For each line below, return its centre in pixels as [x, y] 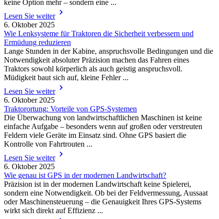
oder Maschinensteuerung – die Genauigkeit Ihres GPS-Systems [103, 202]
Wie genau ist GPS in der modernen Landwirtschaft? [85, 175]
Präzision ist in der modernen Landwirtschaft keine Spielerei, [98, 184]
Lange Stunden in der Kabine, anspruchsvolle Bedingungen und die [109, 51]
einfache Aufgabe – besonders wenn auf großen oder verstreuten [103, 127]
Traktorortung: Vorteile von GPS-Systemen [70, 109]
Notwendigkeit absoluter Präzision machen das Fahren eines [97, 60]
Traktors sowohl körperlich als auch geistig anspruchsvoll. [93, 69]
